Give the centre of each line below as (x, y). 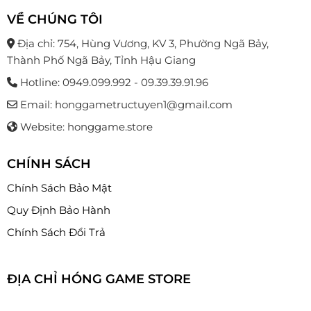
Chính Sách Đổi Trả (56, 233)
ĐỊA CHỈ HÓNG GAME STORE (99, 279)
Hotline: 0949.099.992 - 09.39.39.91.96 (112, 82)
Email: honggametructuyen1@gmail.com (125, 104)
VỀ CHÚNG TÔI (54, 19)
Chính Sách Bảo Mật (59, 188)
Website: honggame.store (85, 126)
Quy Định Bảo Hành (58, 210)
